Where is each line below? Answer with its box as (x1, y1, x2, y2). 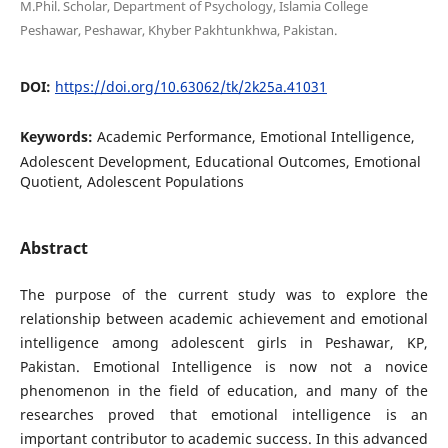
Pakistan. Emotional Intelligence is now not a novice (19, 356, 429, 376)
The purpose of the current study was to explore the (19, 284, 429, 304)
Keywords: (19, 127, 97, 147)
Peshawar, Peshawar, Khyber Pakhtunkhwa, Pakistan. (19, 21, 337, 40)
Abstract (19, 236, 88, 259)
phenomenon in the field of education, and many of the (19, 380, 429, 400)
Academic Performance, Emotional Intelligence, (96, 127, 415, 147)
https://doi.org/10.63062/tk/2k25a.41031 (54, 77, 327, 97)
